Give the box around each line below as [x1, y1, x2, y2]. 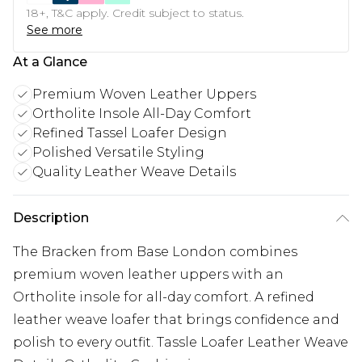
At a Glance [13, 54, 87, 69]
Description [13, 210, 89, 225]
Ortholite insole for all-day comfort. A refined [13, 289, 314, 305]
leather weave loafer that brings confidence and [13, 312, 339, 327]
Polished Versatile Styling [32, 145, 204, 160]
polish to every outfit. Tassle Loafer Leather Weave [13, 335, 348, 350]
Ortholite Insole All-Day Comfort [32, 106, 251, 121]
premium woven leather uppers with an [13, 267, 284, 282]
